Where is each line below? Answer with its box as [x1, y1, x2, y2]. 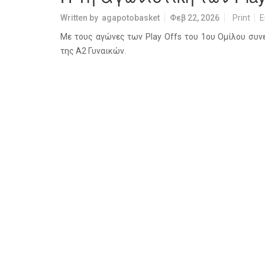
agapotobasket [102, 13, 160, 22]
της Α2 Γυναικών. [60, 46, 126, 56]
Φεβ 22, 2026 [170, 13, 219, 22]
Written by [60, 13, 102, 22]
